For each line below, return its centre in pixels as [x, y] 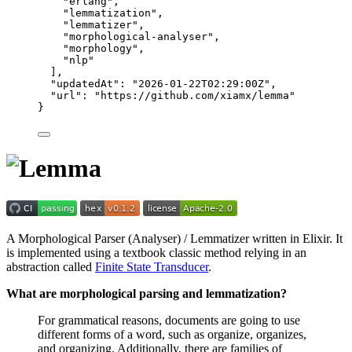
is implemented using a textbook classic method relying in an [156, 252]
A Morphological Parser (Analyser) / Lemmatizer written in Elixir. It [174, 238]
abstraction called [51, 266]
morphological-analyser [138, 36]
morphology [101, 48]
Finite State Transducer [152, 266]
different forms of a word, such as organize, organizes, [172, 334]
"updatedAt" [85, 83]
